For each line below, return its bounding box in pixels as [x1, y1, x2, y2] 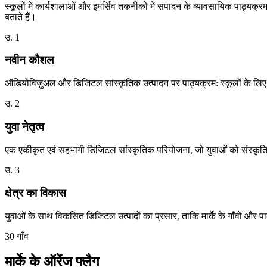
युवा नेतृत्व [5, 120, 44, 133]
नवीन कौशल [5, 54, 54, 67]
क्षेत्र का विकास [5, 187, 66, 200]
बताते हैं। [5, 11, 36, 22]
